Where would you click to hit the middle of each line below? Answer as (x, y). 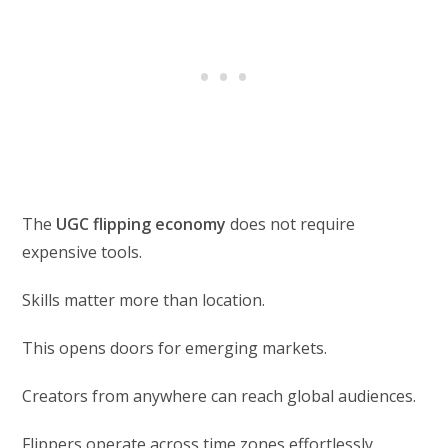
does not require (291, 223)
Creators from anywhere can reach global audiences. (219, 395)
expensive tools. (82, 251)
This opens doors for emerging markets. (175, 347)
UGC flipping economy (141, 223)
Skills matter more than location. (144, 299)
